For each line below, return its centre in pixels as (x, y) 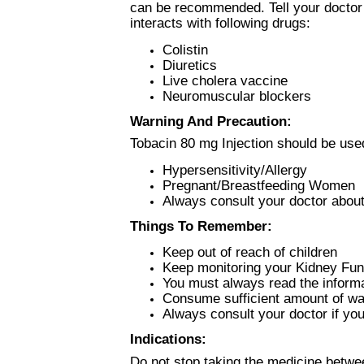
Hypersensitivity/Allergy (235, 170)
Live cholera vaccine (225, 80)
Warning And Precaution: (211, 121)
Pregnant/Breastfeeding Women (259, 186)
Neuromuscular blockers (237, 95)
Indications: (168, 339)
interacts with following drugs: (220, 22)
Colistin (185, 49)
